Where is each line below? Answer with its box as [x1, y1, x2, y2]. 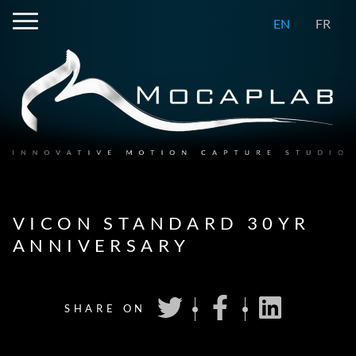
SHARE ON [64, 302, 147, 315]
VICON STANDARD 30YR [13, 212, 311, 234]
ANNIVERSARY [13, 234, 191, 257]
